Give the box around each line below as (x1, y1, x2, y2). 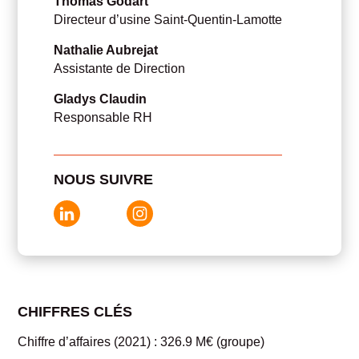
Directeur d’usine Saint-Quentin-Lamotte (54, 12, 283, 26)
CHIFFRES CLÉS (18, 303, 133, 320)
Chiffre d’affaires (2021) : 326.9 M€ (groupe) (18, 334, 265, 349)
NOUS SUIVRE (54, 171, 154, 188)
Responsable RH (54, 110, 153, 124)
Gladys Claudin (54, 91, 147, 106)
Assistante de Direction (54, 61, 186, 75)
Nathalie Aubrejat (54, 42, 159, 57)
